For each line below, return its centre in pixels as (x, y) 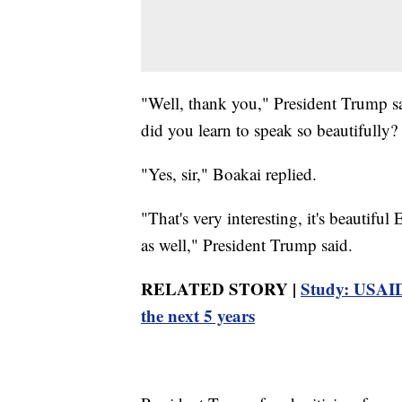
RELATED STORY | (221, 288)
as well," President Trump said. (247, 244)
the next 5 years (198, 315)
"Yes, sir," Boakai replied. (229, 173)
